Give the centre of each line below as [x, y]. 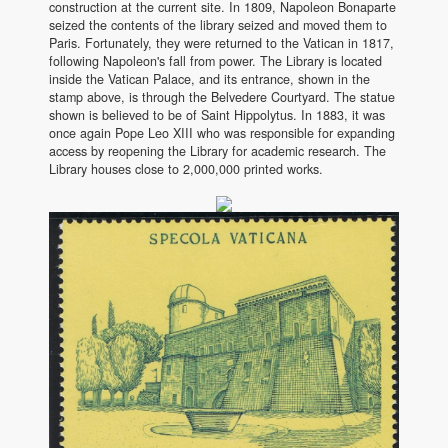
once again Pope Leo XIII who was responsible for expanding [222, 133]
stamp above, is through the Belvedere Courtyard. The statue [222, 97]
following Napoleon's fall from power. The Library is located [215, 61]
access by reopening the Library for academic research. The [217, 151]
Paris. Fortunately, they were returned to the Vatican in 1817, [221, 43]
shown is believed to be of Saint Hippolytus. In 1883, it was [217, 115]
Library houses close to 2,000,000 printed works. [186, 169]
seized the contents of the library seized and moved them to [218, 25]
